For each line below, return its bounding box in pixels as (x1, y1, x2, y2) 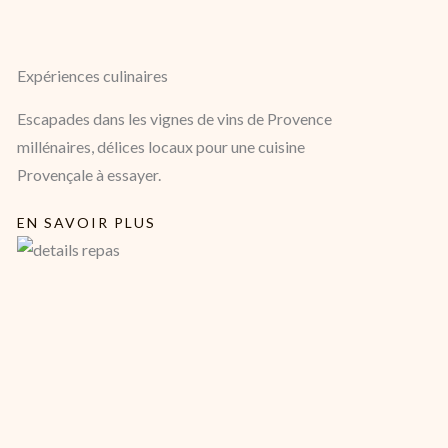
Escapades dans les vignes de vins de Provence (17, 109, 332, 129)
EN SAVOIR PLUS (17, 214, 156, 232)
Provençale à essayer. (17, 165, 161, 185)
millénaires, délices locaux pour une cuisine (17, 137, 305, 157)
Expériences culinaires (17, 66, 168, 86)
